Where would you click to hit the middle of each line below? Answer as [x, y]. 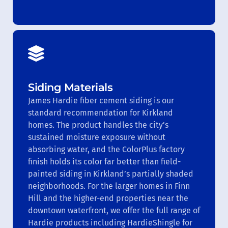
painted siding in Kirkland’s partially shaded [111, 174]
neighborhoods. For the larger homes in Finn [109, 186]
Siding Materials [70, 87]
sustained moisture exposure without [97, 137]
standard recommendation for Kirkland [101, 112]
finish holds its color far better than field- [104, 161]
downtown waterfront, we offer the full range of [114, 210]
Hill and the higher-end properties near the [108, 198]
